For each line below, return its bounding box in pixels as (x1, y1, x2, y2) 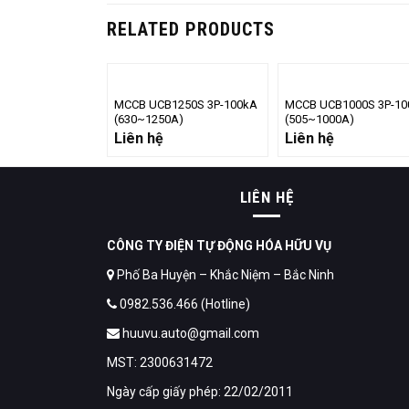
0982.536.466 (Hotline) (117, 296, 250, 311)
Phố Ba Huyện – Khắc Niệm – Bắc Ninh (114, 267, 334, 282)
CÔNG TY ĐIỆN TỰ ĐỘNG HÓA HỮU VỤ (107, 237, 331, 253)
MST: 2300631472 (107, 354, 213, 370)
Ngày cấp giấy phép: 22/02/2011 (107, 383, 293, 399)
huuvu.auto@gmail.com (120, 325, 259, 341)
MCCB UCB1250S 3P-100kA (114, 98, 257, 112)
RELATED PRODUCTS (107, 17, 275, 40)
